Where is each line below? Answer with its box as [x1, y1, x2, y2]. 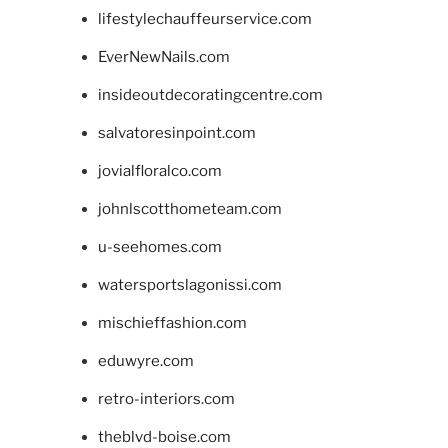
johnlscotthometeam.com [97, 200, 282, 219]
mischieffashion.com [97, 314, 247, 333]
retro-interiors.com [97, 390, 235, 409]
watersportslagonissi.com [97, 276, 282, 295]
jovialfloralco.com [97, 162, 222, 181]
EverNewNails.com [97, 48, 230, 67]
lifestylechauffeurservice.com [97, 10, 312, 29]
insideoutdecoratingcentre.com [97, 86, 323, 105]
